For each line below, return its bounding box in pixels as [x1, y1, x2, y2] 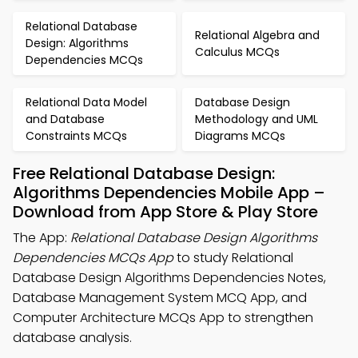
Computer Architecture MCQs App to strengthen [13, 308, 313, 327]
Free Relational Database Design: [13, 162, 275, 185]
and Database [26, 111, 105, 127]
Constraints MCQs [26, 128, 127, 144]
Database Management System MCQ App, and [13, 288, 307, 307]
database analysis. [13, 328, 132, 347]
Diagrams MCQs [195, 128, 285, 144]
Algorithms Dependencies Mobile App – [13, 181, 325, 204]
